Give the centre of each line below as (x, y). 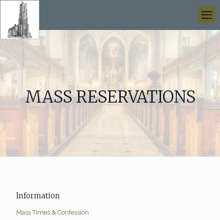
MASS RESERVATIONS (110, 97)
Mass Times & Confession (53, 212)
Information (38, 196)
